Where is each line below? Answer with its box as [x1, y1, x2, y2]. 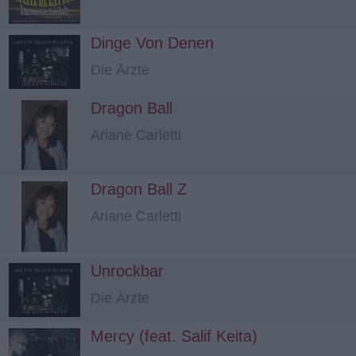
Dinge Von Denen [91, 34, 214, 52]
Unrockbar [91, 261, 164, 280]
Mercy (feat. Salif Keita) [91, 327, 257, 345]
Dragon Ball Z [91, 180, 187, 199]
